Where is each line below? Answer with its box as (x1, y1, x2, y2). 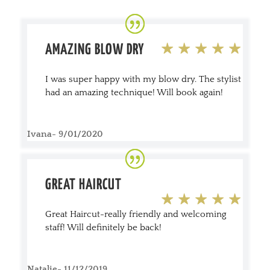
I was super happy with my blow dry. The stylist (45, 74, 241, 84)
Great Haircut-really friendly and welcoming (45, 209, 227, 219)
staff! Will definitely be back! (45, 222, 162, 233)
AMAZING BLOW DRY (45, 42, 145, 57)
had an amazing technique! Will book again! (45, 87, 223, 98)
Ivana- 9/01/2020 (27, 128, 103, 139)
